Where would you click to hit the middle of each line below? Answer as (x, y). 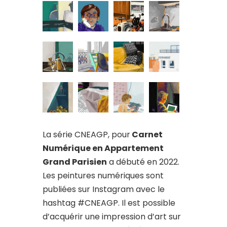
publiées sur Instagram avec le (104, 189)
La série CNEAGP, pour (86, 135)
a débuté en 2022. (143, 162)
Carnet (146, 135)
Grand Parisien (75, 162)
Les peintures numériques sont (103, 176)
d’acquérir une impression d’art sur (112, 217)
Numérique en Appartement (103, 148)
